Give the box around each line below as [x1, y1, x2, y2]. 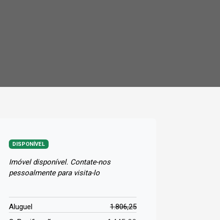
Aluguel [9, 202, 32, 211]
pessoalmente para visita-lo [9, 168, 100, 177]
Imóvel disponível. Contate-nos [9, 157, 110, 166]
